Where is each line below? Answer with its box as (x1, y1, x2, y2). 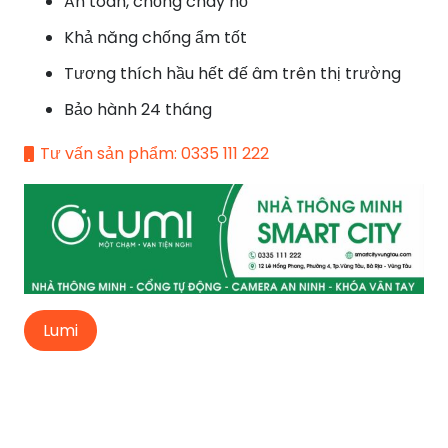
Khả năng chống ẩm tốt (64, 26, 247, 50)
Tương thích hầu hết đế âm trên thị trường (64, 62, 401, 86)
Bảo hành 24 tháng (64, 98, 212, 122)
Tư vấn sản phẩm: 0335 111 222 (40, 142, 270, 166)
